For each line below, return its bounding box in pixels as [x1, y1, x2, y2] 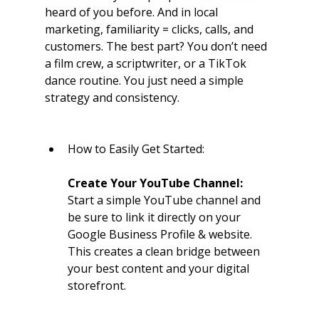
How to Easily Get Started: [67, 141, 204, 157]
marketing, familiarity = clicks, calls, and [44, 21, 256, 38]
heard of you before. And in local [44, 4, 221, 21]
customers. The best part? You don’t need [44, 38, 270, 55]
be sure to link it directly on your [67, 209, 244, 226]
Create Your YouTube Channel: [67, 175, 243, 192]
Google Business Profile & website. [67, 226, 255, 243]
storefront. [67, 278, 126, 294]
